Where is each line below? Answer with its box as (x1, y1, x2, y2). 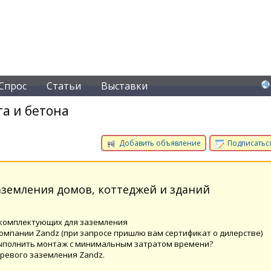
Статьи (47, 79, 81, 93)
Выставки (101, 79, 148, 93)
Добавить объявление (117, 138, 201, 148)
